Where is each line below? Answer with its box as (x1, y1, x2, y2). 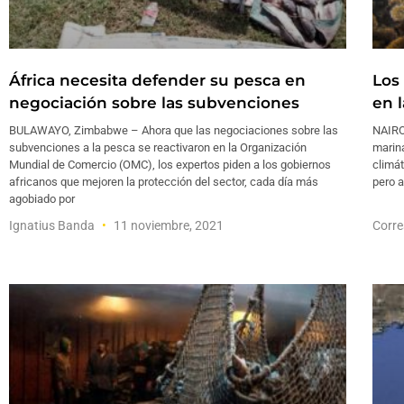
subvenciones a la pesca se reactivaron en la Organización (9, 141, 307, 155)
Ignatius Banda (9, 218, 97, 234)
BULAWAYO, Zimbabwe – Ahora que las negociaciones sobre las (9, 124, 338, 138)
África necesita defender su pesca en (9, 71, 306, 90)
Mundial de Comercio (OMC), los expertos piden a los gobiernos (9, 158, 331, 172)
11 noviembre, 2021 (111, 218, 224, 234)
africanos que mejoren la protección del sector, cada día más (9, 175, 318, 189)
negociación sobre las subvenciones (9, 94, 299, 113)
